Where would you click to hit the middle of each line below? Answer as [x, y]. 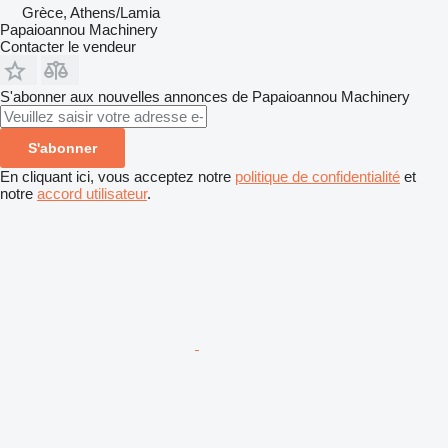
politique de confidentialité [317, 176]
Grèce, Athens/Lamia [91, 12]
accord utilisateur [92, 193]
